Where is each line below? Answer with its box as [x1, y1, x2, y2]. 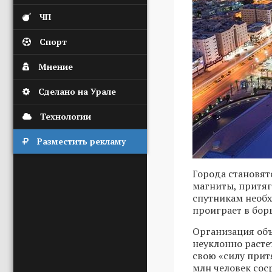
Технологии [40, 110, 91, 122]
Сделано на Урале [38, 86, 116, 97]
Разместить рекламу [37, 135, 126, 147]
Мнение [38, 61, 73, 72]
